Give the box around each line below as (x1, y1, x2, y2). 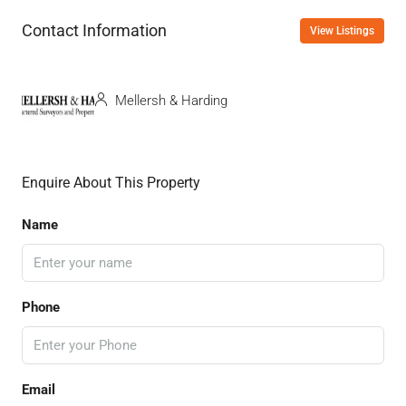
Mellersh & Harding (111, 92, 227, 110)
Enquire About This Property (22, 173, 200, 191)
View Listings (310, 24, 374, 37)
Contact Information (22, 21, 167, 41)
